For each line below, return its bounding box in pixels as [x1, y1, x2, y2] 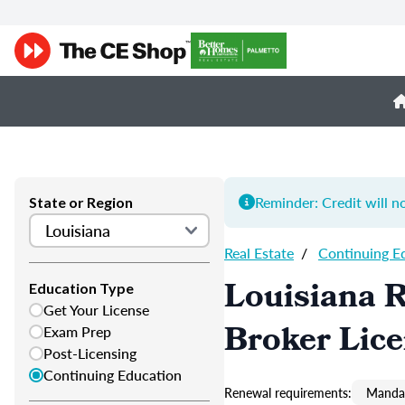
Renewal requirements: [224, 383, 352, 401]
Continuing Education [43, 364, 182, 385]
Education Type [29, 279, 134, 297]
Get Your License [43, 299, 149, 320]
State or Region [29, 193, 133, 211]
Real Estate [224, 242, 294, 263]
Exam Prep [43, 321, 111, 342]
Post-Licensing [43, 343, 137, 363]
